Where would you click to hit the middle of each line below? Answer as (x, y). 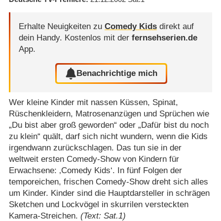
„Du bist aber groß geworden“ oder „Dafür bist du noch (109, 125)
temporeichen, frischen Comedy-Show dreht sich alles (108, 182)
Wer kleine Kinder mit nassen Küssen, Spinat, (93, 102)
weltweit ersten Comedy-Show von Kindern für (94, 159)
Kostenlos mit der (98, 37)
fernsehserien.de (164, 37)
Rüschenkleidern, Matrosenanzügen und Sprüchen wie (109, 113)
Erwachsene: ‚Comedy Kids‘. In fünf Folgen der (95, 170)
